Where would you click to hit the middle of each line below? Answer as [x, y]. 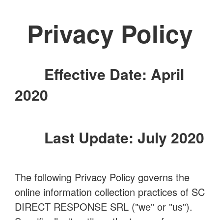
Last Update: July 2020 [124, 137]
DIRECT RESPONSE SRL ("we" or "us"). [104, 206]
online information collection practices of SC [110, 192]
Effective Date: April [114, 74]
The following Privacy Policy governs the [102, 177]
